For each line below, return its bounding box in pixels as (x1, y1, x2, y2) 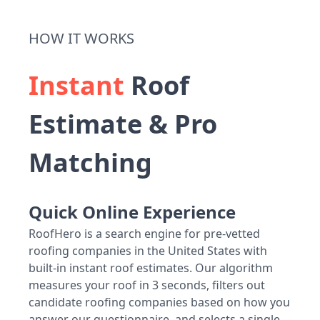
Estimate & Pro (29, 106, 217, 142)
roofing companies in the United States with (29, 243, 267, 259)
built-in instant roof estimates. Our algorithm (29, 260, 273, 276)
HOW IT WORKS (29, 29, 134, 49)
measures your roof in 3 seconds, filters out (29, 277, 265, 294)
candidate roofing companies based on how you (29, 294, 290, 311)
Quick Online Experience (29, 200, 236, 224)
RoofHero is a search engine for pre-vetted (29, 226, 260, 242)
